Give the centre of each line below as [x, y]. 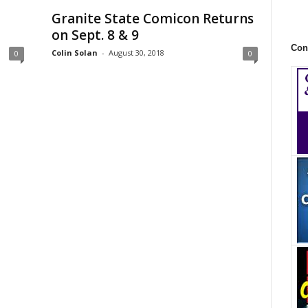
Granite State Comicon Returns [152, 19]
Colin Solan [74, 53]
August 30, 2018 [136, 53]
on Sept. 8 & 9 [95, 35]
